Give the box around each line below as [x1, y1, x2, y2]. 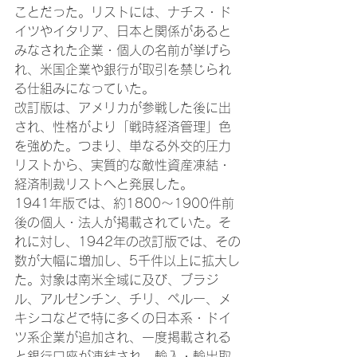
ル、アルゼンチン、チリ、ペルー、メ [14, 292, 231, 306]
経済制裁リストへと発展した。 [14, 178, 193, 191]
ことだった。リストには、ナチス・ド [14, 6, 231, 19]
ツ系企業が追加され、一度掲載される [14, 331, 231, 344]
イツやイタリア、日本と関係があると [14, 25, 231, 38]
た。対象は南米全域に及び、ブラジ [14, 273, 218, 287]
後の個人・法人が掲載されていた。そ [14, 216, 231, 229]
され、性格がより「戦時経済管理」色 [14, 120, 231, 134]
